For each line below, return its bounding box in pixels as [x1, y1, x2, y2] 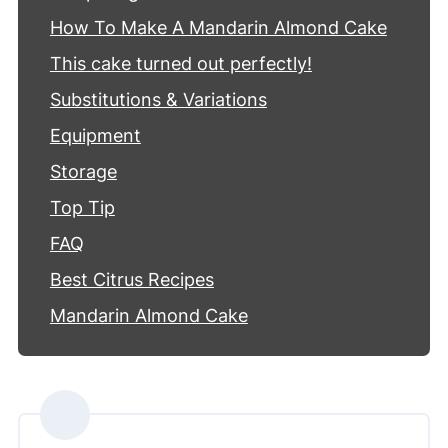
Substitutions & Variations [49, 89, 267, 111]
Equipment [49, 125, 141, 147]
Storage [49, 161, 117, 183]
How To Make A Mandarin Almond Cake [49, 17, 387, 39]
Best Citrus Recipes [49, 269, 214, 291]
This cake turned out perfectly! [49, 53, 312, 75]
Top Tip [49, 197, 115, 219]
